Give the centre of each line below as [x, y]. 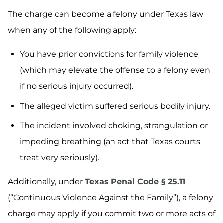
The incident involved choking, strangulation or [114, 126]
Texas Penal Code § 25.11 [135, 182]
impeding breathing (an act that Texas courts [110, 142]
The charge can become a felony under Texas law [106, 14]
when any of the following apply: [72, 30]
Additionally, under [46, 182]
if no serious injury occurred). [77, 86]
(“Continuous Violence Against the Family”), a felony [111, 198]
